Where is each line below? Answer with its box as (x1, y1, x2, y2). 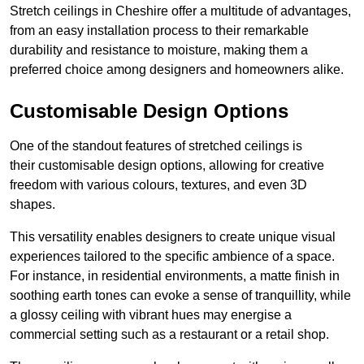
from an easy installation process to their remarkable (10, 24, 309, 38)
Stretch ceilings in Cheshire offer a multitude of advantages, (10, 4, 351, 19)
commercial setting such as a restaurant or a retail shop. (10, 327, 329, 342)
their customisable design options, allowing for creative (10, 158, 324, 173)
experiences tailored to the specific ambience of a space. (10, 249, 335, 264)
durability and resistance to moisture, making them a (10, 43, 308, 58)
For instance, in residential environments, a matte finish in (10, 269, 340, 284)
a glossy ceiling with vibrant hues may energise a (10, 308, 292, 323)
